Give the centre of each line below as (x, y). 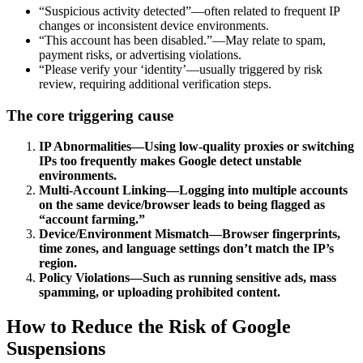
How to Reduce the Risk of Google (149, 327)
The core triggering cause (90, 115)
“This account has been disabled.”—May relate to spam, (182, 40)
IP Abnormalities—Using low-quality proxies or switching (196, 147)
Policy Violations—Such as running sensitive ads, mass (188, 278)
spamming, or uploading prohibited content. (160, 293)
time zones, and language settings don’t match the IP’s (186, 249)
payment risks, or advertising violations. (140, 54)
